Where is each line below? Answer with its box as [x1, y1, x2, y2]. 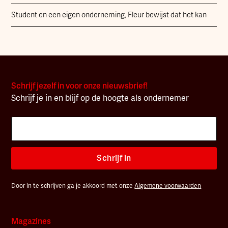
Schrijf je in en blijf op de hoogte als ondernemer [11, 93, 189, 103]
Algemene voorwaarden [134, 182, 202, 190]
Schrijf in [97, 153, 131, 163]
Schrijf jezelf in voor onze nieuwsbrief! [11, 80, 148, 91]
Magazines [11, 216, 51, 226]
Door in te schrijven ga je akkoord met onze [11, 182, 135, 190]
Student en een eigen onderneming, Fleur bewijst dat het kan [11, 10, 207, 19]
